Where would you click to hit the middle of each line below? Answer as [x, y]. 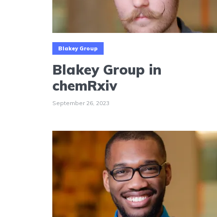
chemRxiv [85, 86]
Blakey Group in [107, 70]
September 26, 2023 [81, 103]
